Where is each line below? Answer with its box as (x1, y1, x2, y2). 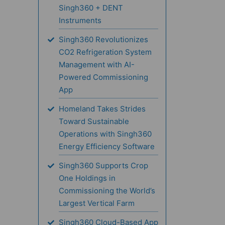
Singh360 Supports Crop (59, 161, 148, 171)
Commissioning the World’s (59, 186, 155, 196)
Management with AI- (59, 60, 135, 70)
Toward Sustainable (59, 117, 129, 127)
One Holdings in (59, 173, 116, 183)
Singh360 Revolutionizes (59, 35, 148, 45)
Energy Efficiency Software (59, 142, 155, 152)
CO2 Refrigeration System (59, 47, 152, 57)
